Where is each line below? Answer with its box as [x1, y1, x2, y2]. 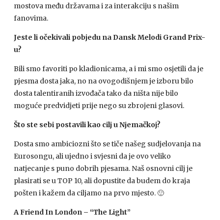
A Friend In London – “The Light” [14, 208, 131, 217]
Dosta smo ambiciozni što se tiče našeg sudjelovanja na [14, 139, 201, 148]
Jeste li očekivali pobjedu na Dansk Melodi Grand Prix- [14, 33, 205, 42]
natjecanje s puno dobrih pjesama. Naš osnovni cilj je [14, 164, 192, 173]
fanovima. [14, 14, 48, 23]
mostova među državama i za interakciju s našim [14, 1, 179, 10]
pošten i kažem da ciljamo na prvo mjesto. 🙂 [14, 189, 164, 197]
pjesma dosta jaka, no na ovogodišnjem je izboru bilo [14, 77, 193, 85]
